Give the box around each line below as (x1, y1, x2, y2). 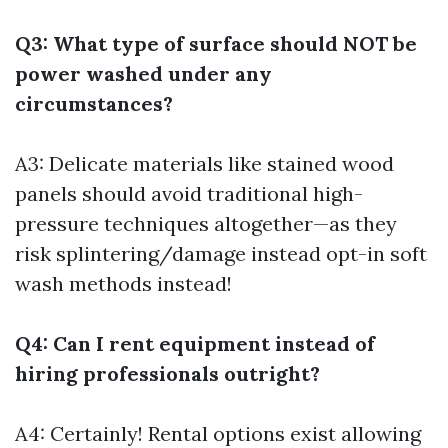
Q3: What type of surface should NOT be (15, 31, 417, 56)
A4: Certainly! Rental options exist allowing (15, 421, 421, 446)
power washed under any (15, 61, 272, 86)
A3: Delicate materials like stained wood (15, 151, 394, 176)
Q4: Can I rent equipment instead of (15, 331, 375, 356)
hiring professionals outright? (15, 361, 320, 386)
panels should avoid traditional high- (15, 181, 363, 206)
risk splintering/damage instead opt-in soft (15, 241, 427, 266)
